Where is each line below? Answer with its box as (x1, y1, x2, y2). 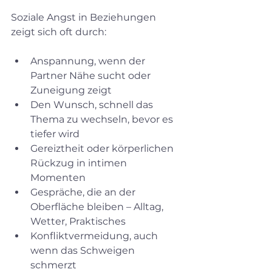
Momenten (30, 171, 90, 183)
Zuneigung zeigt (30, 84, 117, 96)
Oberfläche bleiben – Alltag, (30, 200, 166, 212)
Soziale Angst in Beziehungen (11, 11, 158, 23)
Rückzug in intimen (30, 157, 129, 169)
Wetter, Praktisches (30, 215, 131, 227)
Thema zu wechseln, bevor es (30, 113, 175, 125)
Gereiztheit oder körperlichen (30, 142, 176, 154)
